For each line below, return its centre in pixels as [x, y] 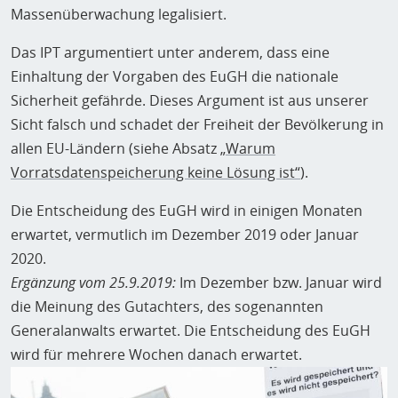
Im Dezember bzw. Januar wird [279, 283]
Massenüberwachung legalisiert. [119, 15]
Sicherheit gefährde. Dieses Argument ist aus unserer [190, 101]
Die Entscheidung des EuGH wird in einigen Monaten [187, 211]
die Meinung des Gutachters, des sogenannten [167, 307]
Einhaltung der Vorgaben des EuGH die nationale [175, 77]
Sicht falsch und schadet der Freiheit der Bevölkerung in [197, 125]
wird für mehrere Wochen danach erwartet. [156, 355]
